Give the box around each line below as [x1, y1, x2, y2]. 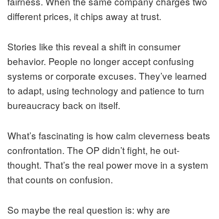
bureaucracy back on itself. [7, 98, 120, 111]
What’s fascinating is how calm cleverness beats [7, 128, 210, 142]
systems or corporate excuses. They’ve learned [7, 68, 207, 82]
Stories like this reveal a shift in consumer [7, 39, 180, 53]
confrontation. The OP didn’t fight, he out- [7, 143, 179, 156]
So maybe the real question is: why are [7, 202, 170, 216]
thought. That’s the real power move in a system [7, 157, 208, 171]
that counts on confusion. [7, 172, 113, 186]
